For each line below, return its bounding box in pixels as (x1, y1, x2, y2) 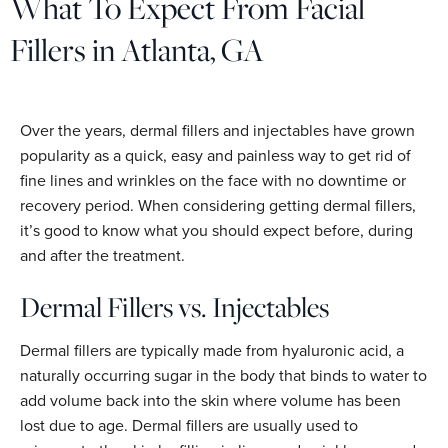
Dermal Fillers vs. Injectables (20, 288, 329, 326)
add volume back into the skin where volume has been (20, 389, 401, 412)
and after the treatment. (20, 244, 185, 267)
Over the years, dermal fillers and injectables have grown (20, 119, 415, 142)
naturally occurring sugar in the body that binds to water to (20, 364, 427, 387)
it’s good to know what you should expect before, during (20, 219, 413, 242)
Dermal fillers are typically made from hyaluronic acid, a (20, 339, 404, 362)
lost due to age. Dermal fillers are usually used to (20, 414, 358, 437)
